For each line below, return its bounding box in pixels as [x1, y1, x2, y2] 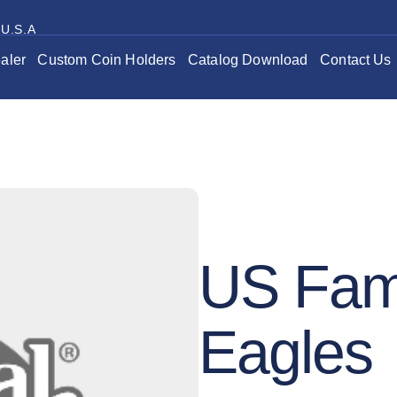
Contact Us [320, 51, 392, 67]
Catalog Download [187, 51, 308, 67]
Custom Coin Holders [37, 51, 176, 67]
